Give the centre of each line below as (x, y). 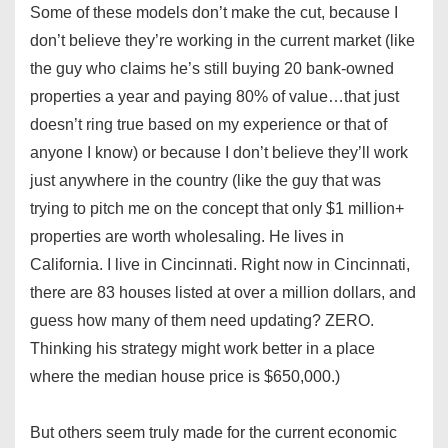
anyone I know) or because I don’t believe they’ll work (219, 153)
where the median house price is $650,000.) (185, 377)
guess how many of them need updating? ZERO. (202, 321)
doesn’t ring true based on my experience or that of (208, 125)
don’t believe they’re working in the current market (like (222, 41)
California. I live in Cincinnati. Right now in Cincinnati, (220, 265)
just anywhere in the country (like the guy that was (205, 181)
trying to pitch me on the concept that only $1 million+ (217, 209)
